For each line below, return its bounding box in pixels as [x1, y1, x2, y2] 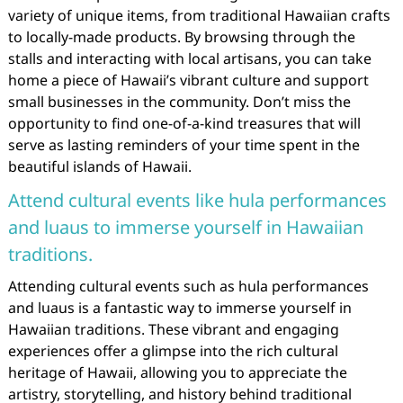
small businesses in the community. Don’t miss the [7, 92, 351, 112]
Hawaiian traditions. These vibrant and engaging [7, 319, 339, 339]
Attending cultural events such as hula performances [7, 276, 369, 296]
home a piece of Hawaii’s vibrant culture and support [7, 70, 369, 90]
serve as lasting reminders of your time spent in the [7, 135, 360, 155]
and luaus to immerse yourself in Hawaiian [7, 215, 363, 239]
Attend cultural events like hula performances [7, 188, 387, 212]
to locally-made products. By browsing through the [7, 27, 355, 47]
